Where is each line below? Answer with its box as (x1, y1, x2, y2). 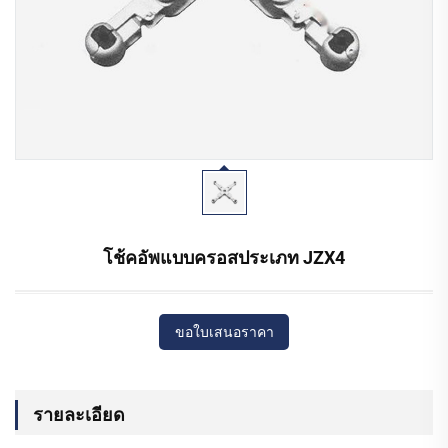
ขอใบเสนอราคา (174, 324, 274, 341)
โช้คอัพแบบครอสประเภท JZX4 (103, 247, 345, 269)
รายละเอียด (33, 404, 125, 426)
